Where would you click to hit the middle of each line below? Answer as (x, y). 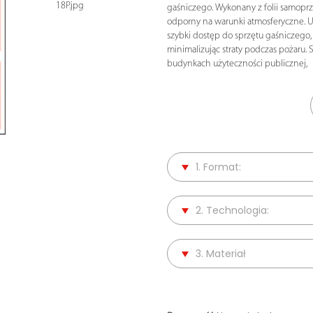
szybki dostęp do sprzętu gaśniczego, (239, 36)
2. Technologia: (232, 210)
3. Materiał (221, 253)
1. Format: (218, 167)
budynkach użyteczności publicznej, (237, 64)
